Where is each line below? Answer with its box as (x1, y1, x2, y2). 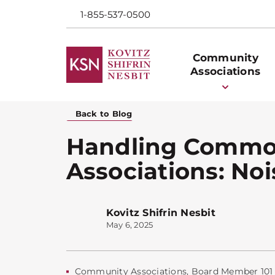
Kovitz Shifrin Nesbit (106, 206, 215, 219)
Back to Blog (75, 108, 133, 118)
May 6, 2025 (106, 219, 153, 230)
